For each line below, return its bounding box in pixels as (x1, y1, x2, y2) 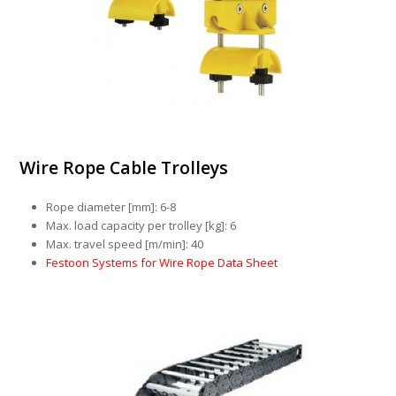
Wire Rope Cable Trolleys (19, 156, 229, 180)
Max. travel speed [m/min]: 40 (46, 236, 204, 253)
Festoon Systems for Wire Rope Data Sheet (46, 255, 278, 271)
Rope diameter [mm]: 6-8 (46, 199, 177, 216)
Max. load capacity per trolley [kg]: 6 (46, 217, 237, 234)
